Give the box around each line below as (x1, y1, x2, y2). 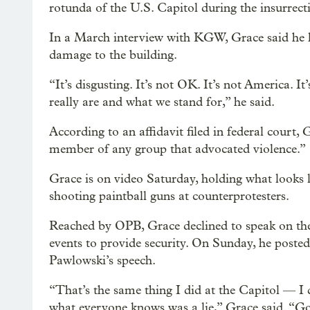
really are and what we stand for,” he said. (49, 95, 275, 109)
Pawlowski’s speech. (49, 253, 156, 268)
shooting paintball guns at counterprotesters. (49, 189, 289, 203)
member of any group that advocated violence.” (49, 142, 306, 156)
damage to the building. (49, 48, 177, 62)
